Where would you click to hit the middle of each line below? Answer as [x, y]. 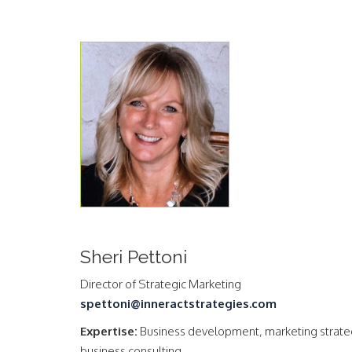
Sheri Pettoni [134, 256]
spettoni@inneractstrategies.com [178, 303]
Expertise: [109, 331]
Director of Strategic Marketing [161, 284]
